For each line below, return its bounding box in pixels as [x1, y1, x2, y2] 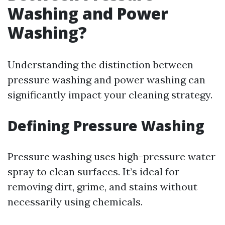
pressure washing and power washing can [8, 73, 205, 86]
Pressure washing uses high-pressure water [8, 150, 215, 163]
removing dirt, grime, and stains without [8, 180, 197, 193]
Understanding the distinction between [8, 58, 193, 71]
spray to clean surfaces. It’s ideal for [8, 165, 179, 178]
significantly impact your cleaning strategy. [8, 88, 212, 101]
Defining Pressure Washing [8, 116, 204, 135]
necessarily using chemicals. [8, 195, 143, 208]
